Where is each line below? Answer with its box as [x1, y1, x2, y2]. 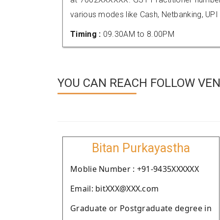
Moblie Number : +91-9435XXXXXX [70, 164, 199, 174]
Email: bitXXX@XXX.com [70, 183, 159, 194]
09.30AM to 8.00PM [103, 29, 174, 39]
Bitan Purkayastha [92, 141, 190, 155]
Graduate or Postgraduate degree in [70, 203, 212, 214]
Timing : [70, 29, 103, 39]
